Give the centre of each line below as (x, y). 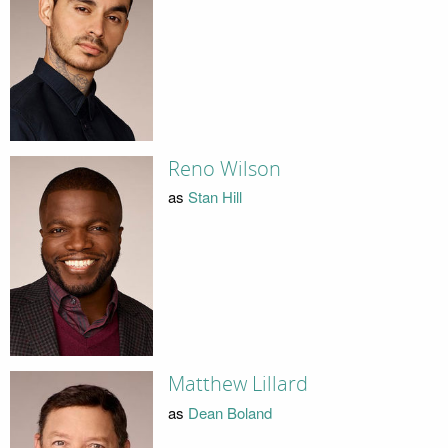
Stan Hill (214, 197)
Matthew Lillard (237, 384)
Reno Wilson (224, 168)
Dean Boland (229, 412)
